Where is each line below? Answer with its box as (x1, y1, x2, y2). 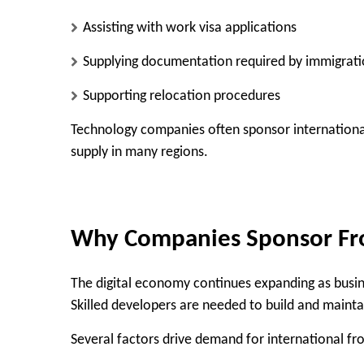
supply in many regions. (71, 144, 208, 160)
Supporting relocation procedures (83, 88, 280, 104)
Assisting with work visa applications (83, 19, 297, 36)
